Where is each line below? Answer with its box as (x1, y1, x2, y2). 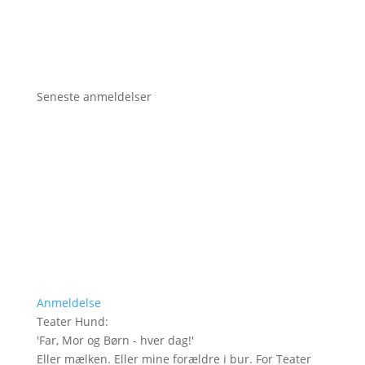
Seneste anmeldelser (36, 89, 152, 105)
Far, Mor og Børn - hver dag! (38, 332, 191, 349)
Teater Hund (36, 314, 105, 330)
